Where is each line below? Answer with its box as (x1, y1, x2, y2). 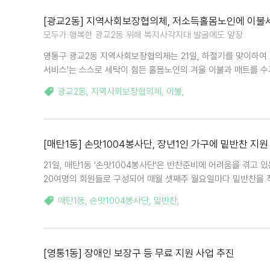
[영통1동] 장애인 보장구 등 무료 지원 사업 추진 (43, 247, 234, 259)
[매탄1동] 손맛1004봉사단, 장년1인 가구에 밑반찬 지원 (43, 138, 268, 150)
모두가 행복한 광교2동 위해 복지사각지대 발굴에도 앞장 (43, 30, 243, 40)
